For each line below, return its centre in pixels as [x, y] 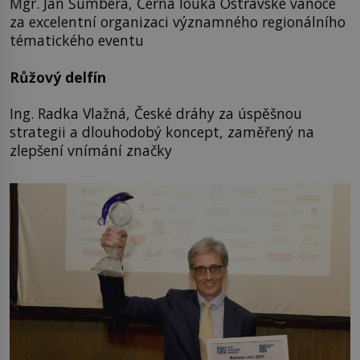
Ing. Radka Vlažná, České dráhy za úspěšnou [156, 113]
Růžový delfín [58, 77]
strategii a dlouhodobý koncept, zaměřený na [162, 131]
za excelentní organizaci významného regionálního [178, 22]
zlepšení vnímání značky [91, 150]
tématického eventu [77, 41]
